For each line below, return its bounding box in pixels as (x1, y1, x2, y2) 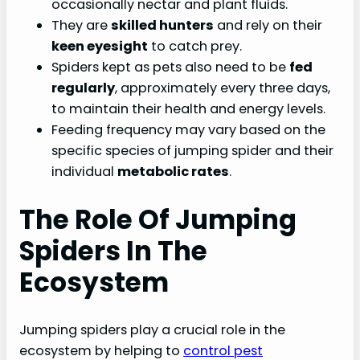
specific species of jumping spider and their (51, 141, 333, 160)
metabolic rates (117, 162, 229, 181)
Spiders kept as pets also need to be (51, 57, 289, 76)
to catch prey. (148, 36, 242, 55)
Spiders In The (19, 233, 207, 270)
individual (51, 162, 117, 181)
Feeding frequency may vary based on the (51, 120, 325, 139)
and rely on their (214, 15, 322, 35)
